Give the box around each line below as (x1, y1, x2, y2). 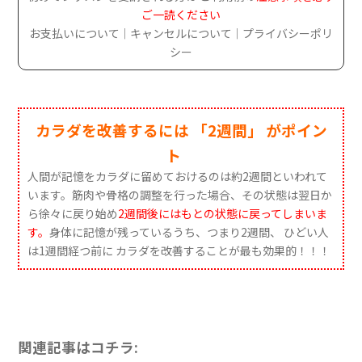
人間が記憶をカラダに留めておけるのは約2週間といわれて (27, 168, 328, 184)
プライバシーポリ (242, 25, 333, 41)
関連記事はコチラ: (18, 337, 139, 357)
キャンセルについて (130, 25, 232, 41)
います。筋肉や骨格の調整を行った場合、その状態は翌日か (27, 187, 333, 203)
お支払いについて (29, 25, 120, 41)
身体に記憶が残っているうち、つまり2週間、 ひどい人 (49, 224, 330, 240)
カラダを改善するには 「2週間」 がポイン (35, 119, 327, 141)
